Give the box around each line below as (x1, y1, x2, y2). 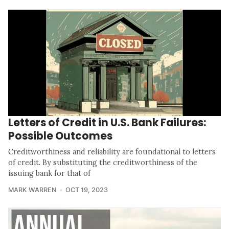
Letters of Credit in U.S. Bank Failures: (8, 115, 206, 130)
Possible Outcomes (8, 128, 112, 144)
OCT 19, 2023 (65, 186, 108, 194)
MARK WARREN (8, 186, 57, 194)
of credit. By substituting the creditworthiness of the (8, 158, 197, 168)
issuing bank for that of (8, 169, 90, 178)
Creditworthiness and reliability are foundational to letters (8, 147, 216, 157)
